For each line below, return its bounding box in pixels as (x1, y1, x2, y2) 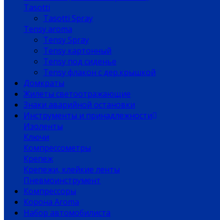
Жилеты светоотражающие (24, 88, 131, 99)
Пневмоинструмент (24, 175, 101, 186)
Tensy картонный (43, 45, 111, 56)
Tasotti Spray (43, 13, 93, 24)
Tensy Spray (43, 34, 89, 45)
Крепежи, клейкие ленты (24, 164, 120, 175)
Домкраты (24, 78, 64, 88)
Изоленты (24, 121, 63, 132)
